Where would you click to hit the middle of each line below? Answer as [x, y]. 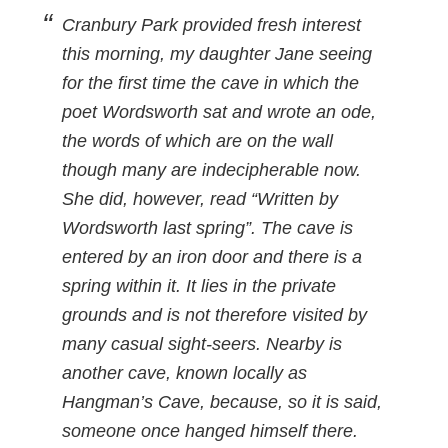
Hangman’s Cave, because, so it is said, [222, 402]
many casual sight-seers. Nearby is [202, 344]
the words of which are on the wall [198, 141]
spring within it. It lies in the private [199, 286]
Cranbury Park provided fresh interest [212, 25]
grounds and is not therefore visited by [215, 315]
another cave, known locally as [185, 373]
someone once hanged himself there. [210, 431]
